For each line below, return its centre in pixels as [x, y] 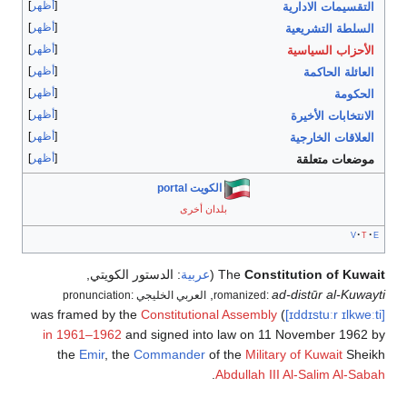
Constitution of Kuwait [315, 275]
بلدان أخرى [203, 209]
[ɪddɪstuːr [312, 315]
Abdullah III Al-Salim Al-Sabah [300, 375]
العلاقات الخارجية [332, 138]
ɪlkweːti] [363, 315]
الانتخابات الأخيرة [332, 116]
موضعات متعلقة [335, 160]
